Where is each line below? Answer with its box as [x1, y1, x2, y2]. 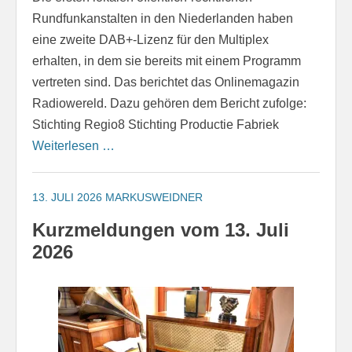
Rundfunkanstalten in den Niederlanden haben [32, 12, 293, 26]
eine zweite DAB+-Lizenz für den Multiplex [32, 33, 269, 47]
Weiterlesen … [32, 139, 115, 153]
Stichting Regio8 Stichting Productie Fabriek [32, 118, 279, 132]
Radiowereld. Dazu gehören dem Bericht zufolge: [32, 97, 306, 111]
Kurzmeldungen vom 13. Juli [32, 219, 289, 241]
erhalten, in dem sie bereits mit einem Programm [32, 54, 301, 68]
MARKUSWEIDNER [105, 191, 203, 204]
